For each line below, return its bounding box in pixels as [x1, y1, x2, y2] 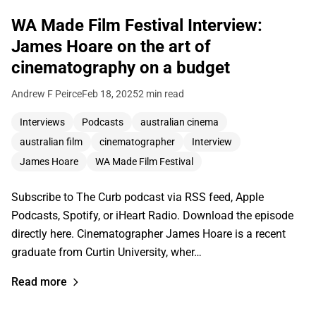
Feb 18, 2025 [82, 88, 138, 100]
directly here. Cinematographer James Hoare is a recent [11, 227, 286, 241]
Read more [11, 275, 67, 289]
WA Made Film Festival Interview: [11, 16, 262, 36]
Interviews [20, 116, 65, 128]
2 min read [138, 88, 184, 100]
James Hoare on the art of [11, 37, 211, 57]
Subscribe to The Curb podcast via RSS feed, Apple [11, 190, 264, 205]
